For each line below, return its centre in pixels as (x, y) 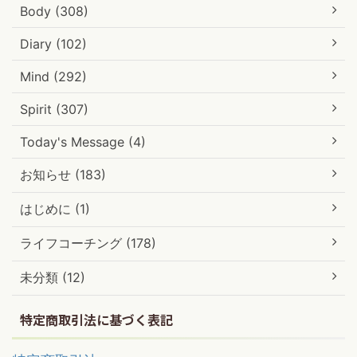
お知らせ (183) (63, 174)
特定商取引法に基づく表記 (96, 319)
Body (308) (54, 11)
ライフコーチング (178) (88, 243)
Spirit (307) (54, 109)
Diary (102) (53, 43)
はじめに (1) (55, 208)
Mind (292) (53, 76)
